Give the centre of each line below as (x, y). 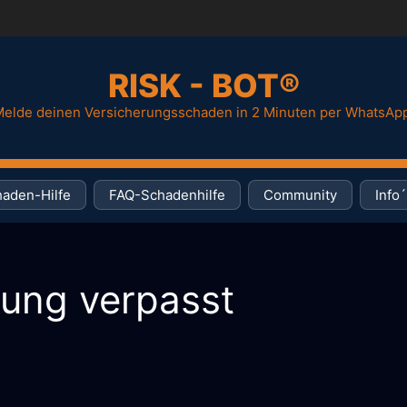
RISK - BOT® (203, 85)
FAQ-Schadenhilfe (167, 195)
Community (300, 195)
